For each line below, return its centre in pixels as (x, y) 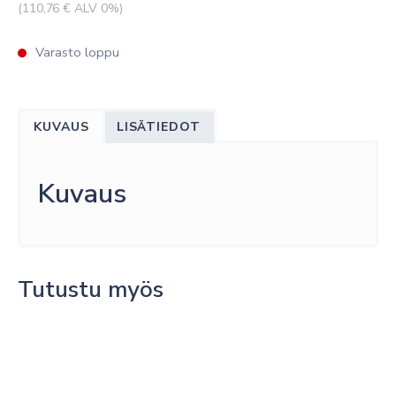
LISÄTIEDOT (158, 126)
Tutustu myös (91, 290)
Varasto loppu (77, 52)
